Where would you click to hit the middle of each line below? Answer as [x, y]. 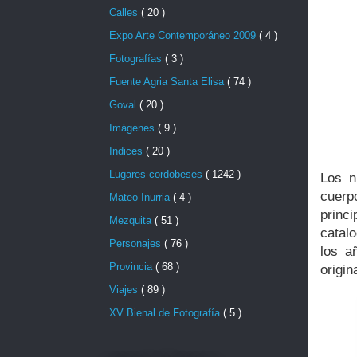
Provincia [132, 266]
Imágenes [133, 127]
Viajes [125, 289]
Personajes [137, 243]
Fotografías [137, 58]
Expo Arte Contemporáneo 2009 [184, 35]
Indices [127, 151]
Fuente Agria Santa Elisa [168, 81]
